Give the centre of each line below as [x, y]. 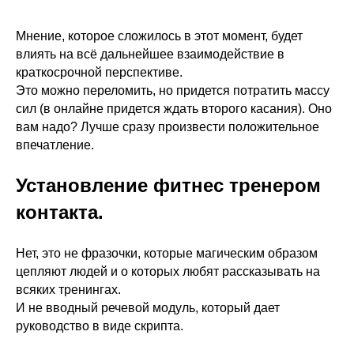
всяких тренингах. [68, 290]
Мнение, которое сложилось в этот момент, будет [159, 36]
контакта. [60, 212]
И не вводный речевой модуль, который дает [148, 308]
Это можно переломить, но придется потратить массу [173, 90]
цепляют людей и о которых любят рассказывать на [168, 271]
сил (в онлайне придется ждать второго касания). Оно [174, 109]
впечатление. [55, 145]
